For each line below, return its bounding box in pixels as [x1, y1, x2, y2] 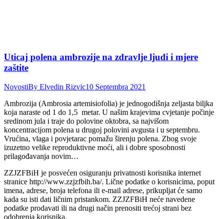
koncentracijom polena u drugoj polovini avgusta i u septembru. [4, 125, 200, 134]
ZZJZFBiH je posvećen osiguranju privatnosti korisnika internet [4, 168, 201, 177]
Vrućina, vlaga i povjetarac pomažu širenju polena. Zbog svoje [4, 134, 197, 143]
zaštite [4, 62, 28, 73]
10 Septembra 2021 [86, 82, 146, 91]
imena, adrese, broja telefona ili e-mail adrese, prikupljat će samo [4, 186, 202, 195]
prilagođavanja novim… [4, 152, 79, 160]
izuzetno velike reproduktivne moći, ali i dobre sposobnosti [4, 143, 185, 152]
